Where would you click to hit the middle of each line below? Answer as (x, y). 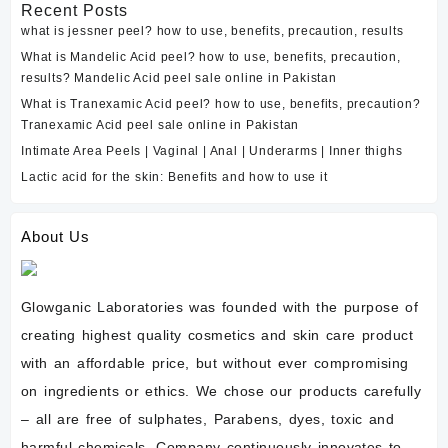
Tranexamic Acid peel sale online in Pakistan (160, 125)
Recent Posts (74, 10)
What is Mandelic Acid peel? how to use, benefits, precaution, (211, 57)
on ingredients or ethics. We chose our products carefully (221, 391)
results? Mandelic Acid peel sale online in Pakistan (179, 78)
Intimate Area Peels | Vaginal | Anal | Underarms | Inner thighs (212, 151)
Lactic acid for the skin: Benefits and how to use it (174, 177)
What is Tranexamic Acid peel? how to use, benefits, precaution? (221, 104)
